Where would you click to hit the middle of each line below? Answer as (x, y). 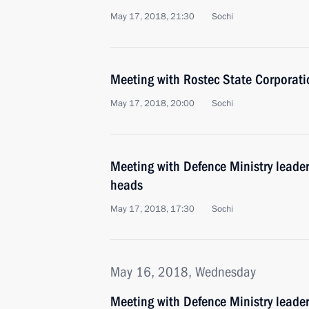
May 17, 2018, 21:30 (152, 17)
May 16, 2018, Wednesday (183, 272)
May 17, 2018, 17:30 (152, 209)
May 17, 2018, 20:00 (152, 103)
